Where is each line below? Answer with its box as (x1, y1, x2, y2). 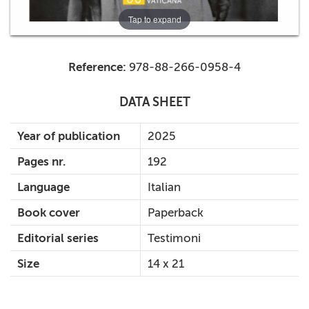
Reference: (68, 60, 126, 74)
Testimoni (148, 231, 201, 246)
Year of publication (17, 129, 120, 143)
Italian (148, 180, 181, 195)
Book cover (17, 206, 80, 220)
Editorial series (17, 231, 99, 246)
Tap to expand (128, 13, 181, 26)
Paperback (148, 206, 203, 220)
